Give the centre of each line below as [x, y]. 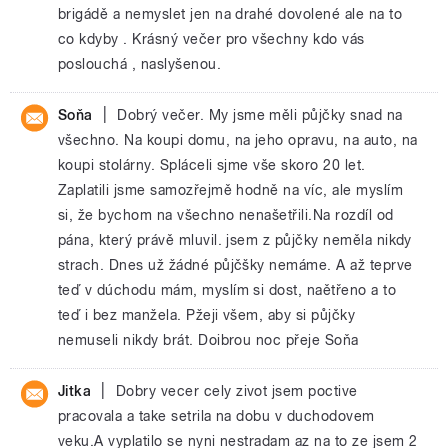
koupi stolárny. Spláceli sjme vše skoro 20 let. [212, 165]
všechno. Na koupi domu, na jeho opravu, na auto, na [238, 140]
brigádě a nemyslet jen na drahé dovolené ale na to [230, 14]
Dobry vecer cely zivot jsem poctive [236, 391]
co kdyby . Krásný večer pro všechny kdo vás [211, 39]
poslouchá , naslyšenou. [140, 64]
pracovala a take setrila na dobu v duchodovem [216, 416]
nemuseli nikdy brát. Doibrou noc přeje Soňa [208, 340]
